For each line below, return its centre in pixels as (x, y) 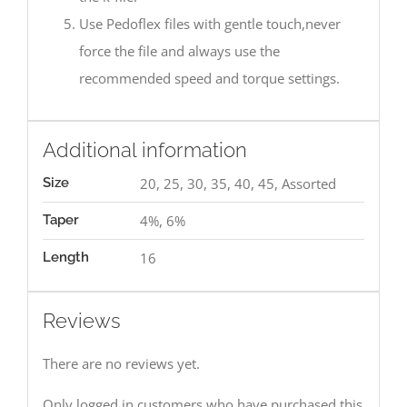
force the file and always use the (179, 51)
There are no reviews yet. (121, 364)
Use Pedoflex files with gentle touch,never (209, 24)
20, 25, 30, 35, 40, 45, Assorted (238, 184)
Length (65, 258)
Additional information (144, 150)
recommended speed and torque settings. (209, 79)
